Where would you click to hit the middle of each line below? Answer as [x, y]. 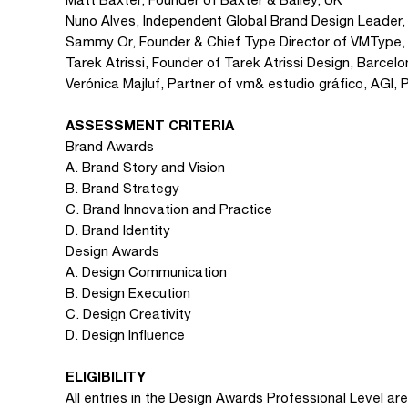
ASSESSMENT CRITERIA [150, 125]
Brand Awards [110, 146]
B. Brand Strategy [122, 188]
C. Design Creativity [128, 314]
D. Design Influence [125, 335]
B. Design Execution [128, 293]
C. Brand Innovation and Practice [169, 209]
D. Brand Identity [118, 230]
